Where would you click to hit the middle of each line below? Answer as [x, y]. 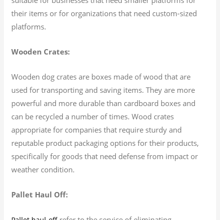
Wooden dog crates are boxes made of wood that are [101, 76]
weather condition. [43, 169]
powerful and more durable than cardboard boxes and [104, 103]
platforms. [29, 26]
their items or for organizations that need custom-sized [104, 13]
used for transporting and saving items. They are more [103, 90]
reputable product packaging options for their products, [105, 143]
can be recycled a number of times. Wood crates [93, 116]
